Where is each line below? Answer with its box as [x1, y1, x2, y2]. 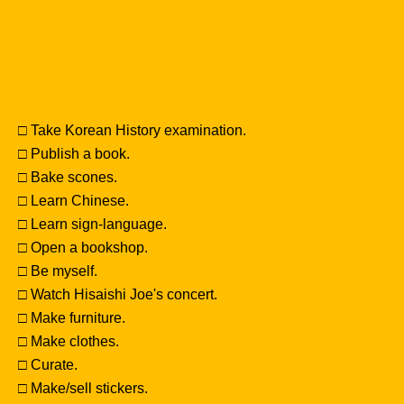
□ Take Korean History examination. [18, 123, 246, 138]
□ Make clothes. [18, 334, 119, 349]
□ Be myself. [18, 263, 97, 279]
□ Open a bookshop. [18, 240, 148, 255]
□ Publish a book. [18, 146, 130, 161]
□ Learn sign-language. [18, 216, 167, 232]
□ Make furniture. [18, 310, 125, 326]
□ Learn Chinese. [18, 193, 129, 208]
